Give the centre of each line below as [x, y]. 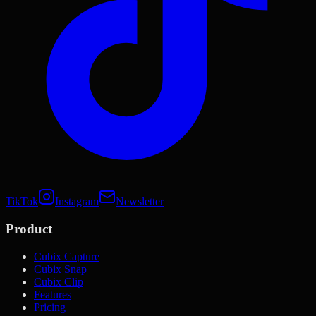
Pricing [50, 307]
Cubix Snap [60, 269]
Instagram [77, 202]
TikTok [22, 202]
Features [53, 294]
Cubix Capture [67, 256]
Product [29, 229]
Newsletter [140, 202]
